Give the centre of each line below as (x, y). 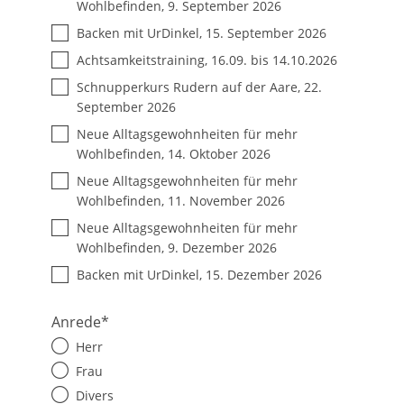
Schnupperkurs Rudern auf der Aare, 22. (199, 87)
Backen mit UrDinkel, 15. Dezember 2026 (199, 275)
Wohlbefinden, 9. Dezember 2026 (177, 248)
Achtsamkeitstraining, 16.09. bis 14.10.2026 (207, 60)
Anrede (76, 322)
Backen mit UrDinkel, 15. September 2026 (202, 33)
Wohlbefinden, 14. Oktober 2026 (174, 154)
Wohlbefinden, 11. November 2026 (181, 201)
